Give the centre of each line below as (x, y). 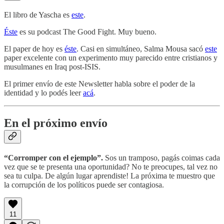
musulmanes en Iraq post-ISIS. (52, 66)
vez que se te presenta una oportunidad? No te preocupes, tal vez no (111, 166)
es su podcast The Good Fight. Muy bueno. (87, 31)
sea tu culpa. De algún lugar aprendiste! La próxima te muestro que (109, 175)
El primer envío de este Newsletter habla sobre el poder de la (99, 83)
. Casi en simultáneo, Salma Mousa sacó (141, 48)
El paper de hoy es (34, 48)
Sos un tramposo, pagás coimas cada (161, 157)
